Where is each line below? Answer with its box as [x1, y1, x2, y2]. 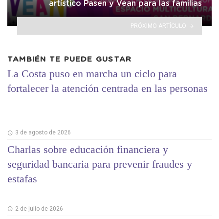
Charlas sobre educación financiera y [7, 143, 168, 156]
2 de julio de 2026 [15, 205, 63, 212]
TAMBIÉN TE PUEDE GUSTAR [7, 56, 132, 64]
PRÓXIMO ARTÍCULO [131, 22, 187, 29]
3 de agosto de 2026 [15, 129, 71, 136]
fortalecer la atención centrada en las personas [7, 82, 208, 94]
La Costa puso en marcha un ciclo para [7, 67, 177, 80]
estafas [7, 173, 37, 185]
